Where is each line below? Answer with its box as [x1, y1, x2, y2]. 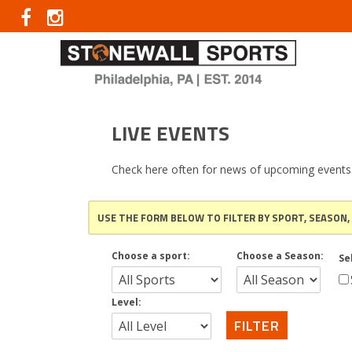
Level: [112, 295, 141, 310]
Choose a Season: [236, 249, 324, 263]
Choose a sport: [112, 249, 190, 263]
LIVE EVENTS [112, 118, 229, 148]
